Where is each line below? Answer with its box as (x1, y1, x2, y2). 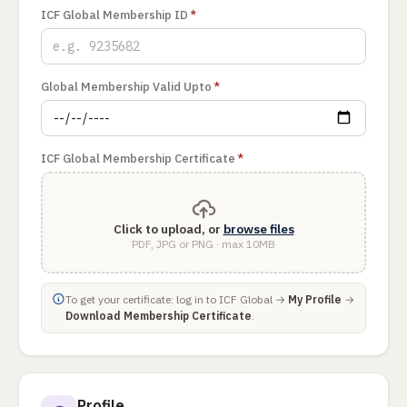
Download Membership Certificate (65, 309, 252, 323)
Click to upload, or (113, 220, 223, 237)
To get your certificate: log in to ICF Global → (65, 293, 288, 306)
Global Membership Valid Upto (41, 79, 212, 94)
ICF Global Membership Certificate (41, 151, 235, 166)
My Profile (288, 293, 342, 306)
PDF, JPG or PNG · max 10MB (132, 236, 275, 251)
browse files (223, 220, 294, 237)
